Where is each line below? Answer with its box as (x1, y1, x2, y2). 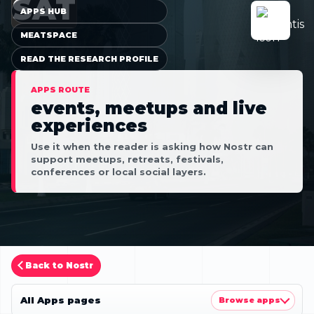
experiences (31, 115, 147, 136)
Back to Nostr (25, 259, 93, 271)
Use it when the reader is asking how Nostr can (31, 140, 273, 152)
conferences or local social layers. (31, 165, 206, 177)
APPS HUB (20, 6, 67, 16)
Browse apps (219, 294, 280, 305)
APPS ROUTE (31, 84, 90, 95)
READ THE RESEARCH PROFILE (20, 53, 158, 64)
